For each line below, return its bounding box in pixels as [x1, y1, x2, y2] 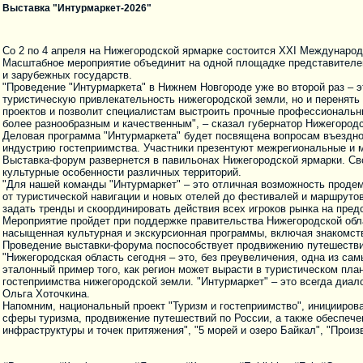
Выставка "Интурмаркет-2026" [2, 2, 152, 14]
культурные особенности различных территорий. [2, 166, 241, 179]
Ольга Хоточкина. [2, 288, 90, 301]
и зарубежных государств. [2, 69, 132, 82]
